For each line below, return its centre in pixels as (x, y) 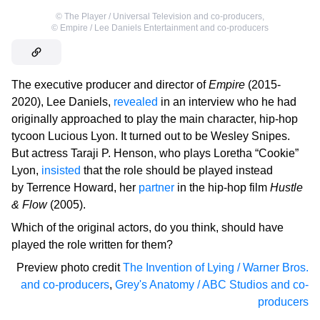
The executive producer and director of (110, 84)
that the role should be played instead (177, 170)
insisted (61, 170)
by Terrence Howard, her (75, 187)
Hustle (286, 187)
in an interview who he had (227, 101)
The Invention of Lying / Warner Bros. (216, 267)
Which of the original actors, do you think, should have (147, 227)
